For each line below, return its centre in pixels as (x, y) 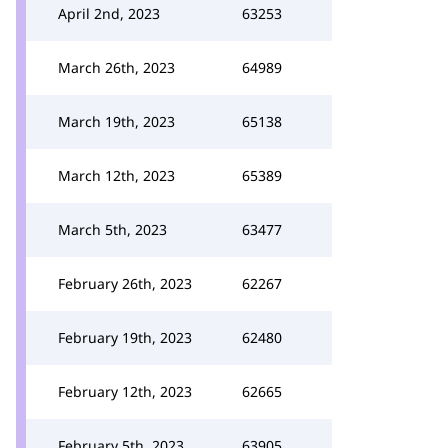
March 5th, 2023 (112, 229)
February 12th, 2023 (125, 391)
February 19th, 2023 (125, 337)
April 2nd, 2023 (109, 13)
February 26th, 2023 (125, 283)
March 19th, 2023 (116, 121)
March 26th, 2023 (116, 67)
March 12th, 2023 (116, 175)
